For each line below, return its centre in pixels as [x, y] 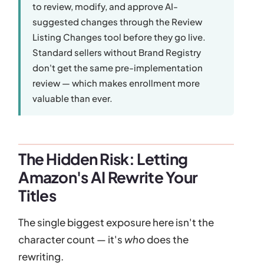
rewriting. [41, 256]
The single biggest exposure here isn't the [116, 222]
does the [167, 239]
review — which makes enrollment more [116, 82]
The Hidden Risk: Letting [103, 159]
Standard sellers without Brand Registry [117, 52]
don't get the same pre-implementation [118, 67]
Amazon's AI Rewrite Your [108, 177]
